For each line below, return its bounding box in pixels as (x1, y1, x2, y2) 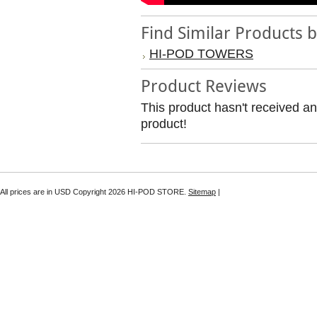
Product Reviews (141, 76, 267, 96)
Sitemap (188, 188, 216, 196)
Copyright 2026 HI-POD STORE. (71, 188, 188, 196)
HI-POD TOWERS (149, 47, 253, 61)
